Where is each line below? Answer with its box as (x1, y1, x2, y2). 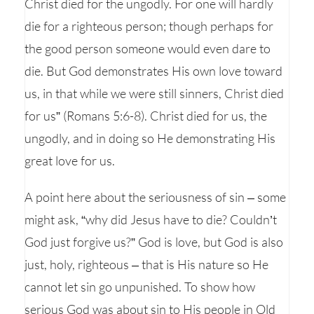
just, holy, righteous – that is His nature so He (25, 257, 268, 272)
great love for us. (25, 153, 115, 168)
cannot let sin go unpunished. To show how (25, 279, 255, 294)
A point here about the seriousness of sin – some (25, 189, 286, 205)
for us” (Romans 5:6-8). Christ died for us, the (25, 108, 267, 123)
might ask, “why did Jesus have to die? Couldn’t (25, 212, 277, 227)
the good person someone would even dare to (25, 41, 271, 56)
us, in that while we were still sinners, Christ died (25, 86, 284, 101)
